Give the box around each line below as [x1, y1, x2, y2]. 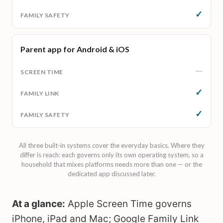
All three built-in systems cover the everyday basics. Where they [18, 141, 205, 149]
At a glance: [12, 198, 65, 210]
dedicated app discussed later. [67, 170, 156, 178]
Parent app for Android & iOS [20, 44, 129, 54]
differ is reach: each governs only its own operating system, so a [19, 151, 204, 159]
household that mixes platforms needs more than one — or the [21, 160, 202, 168]
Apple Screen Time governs [65, 198, 192, 210]
